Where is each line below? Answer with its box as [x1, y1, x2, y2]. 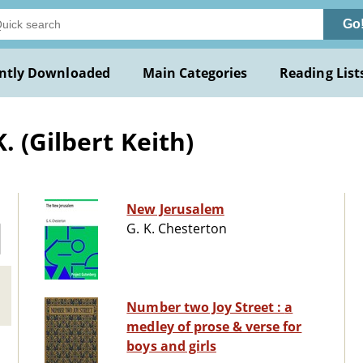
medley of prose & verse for [126, 318, 302, 336]
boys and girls [126, 337, 216, 356]
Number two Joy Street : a [126, 298, 285, 317]
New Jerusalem [126, 200, 224, 219]
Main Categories [142, 64, 248, 82]
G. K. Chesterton [126, 220, 227, 238]
